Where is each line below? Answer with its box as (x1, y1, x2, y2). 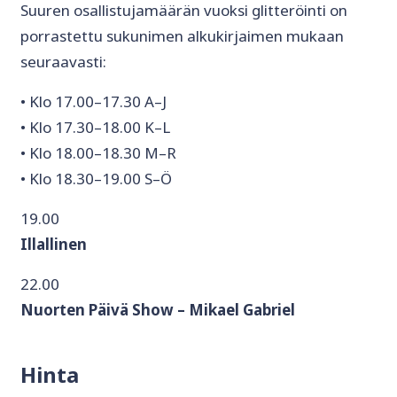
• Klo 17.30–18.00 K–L (20, 117, 170, 138)
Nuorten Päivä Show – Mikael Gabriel (20, 300, 295, 321)
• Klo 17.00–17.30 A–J (20, 91, 167, 113)
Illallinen (20, 234, 87, 255)
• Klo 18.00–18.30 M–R (20, 143, 176, 164)
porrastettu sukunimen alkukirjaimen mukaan (20, 26, 344, 47)
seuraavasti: (20, 51, 106, 73)
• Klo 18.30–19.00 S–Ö (20, 168, 172, 190)
